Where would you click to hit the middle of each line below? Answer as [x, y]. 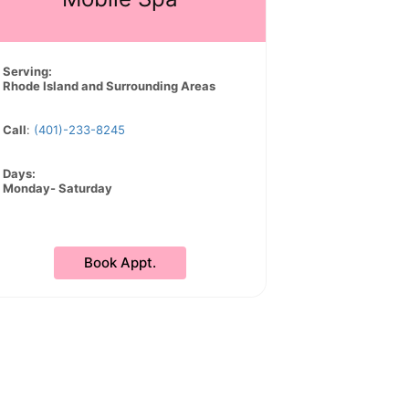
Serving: [27, 71]
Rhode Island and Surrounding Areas [109, 86]
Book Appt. [120, 262]
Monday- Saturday [58, 188]
